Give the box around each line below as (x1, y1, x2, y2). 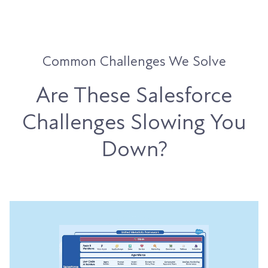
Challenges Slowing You (22, 108, 246, 136)
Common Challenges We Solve (42, 53, 226, 71)
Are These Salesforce (36, 81, 232, 109)
